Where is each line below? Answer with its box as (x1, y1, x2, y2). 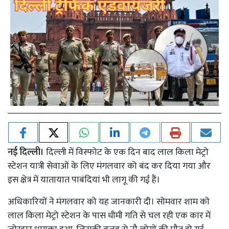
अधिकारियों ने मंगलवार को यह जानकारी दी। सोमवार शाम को (8, 194, 210, 210)
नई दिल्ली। (8, 144, 44, 160)
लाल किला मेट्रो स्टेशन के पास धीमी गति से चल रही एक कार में (8, 208, 211, 223)
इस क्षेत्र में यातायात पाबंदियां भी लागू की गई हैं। (8, 172, 162, 188)
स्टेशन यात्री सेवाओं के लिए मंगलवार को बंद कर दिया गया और (8, 158, 211, 174)
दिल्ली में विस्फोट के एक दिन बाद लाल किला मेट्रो (44, 144, 209, 160)
